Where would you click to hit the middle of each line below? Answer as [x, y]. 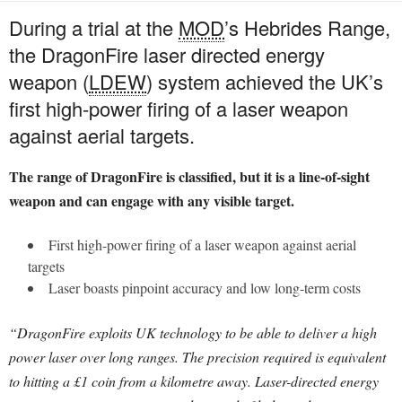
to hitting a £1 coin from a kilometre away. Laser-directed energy [194, 381]
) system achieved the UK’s [265, 82]
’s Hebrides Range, [307, 28]
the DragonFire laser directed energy [167, 55]
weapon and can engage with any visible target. [152, 201]
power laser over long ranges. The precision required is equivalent [197, 357]
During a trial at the [94, 28]
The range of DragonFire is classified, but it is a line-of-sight [189, 177]
